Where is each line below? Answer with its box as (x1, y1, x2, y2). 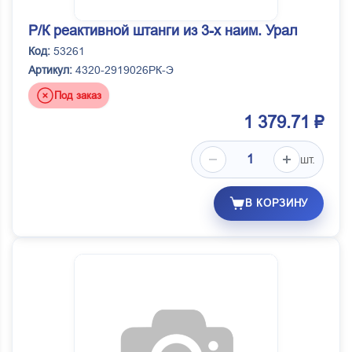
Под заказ (54, 89, 101, 101)
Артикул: (28, 64, 72, 77)
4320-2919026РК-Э (72, 64, 174, 77)
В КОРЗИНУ (245, 197, 308, 210)
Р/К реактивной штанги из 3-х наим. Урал (28, 23, 298, 39)
